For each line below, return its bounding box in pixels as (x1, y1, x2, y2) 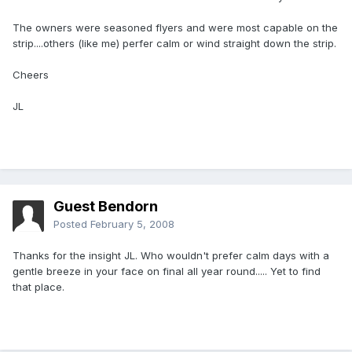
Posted (53, 218, 90, 231)
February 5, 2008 (90, 218, 174, 231)
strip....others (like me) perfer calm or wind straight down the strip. (13, 37, 336, 50)
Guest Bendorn (53, 198, 158, 215)
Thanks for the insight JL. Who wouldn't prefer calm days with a (13, 249, 329, 262)
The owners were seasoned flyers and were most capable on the (13, 21, 338, 35)
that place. (13, 280, 64, 294)
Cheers (13, 68, 49, 82)
